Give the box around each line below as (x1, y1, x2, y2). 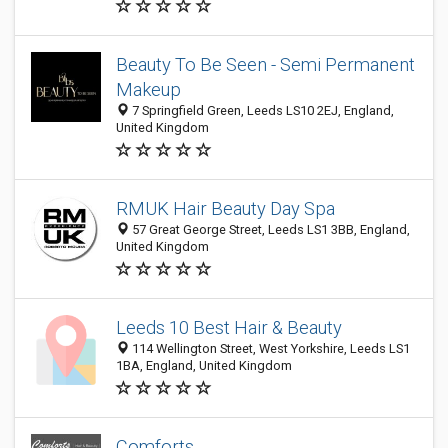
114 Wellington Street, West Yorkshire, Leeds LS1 (129, 341, 410, 356)
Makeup (116, 79, 181, 100)
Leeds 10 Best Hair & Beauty (116, 317, 342, 338)
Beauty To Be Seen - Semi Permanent (116, 54, 415, 75)
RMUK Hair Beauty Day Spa (116, 198, 335, 219)
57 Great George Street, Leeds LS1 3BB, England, (129, 222, 410, 237)
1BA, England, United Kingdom (116, 358, 292, 373)
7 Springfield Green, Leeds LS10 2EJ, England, (129, 103, 394, 118)
